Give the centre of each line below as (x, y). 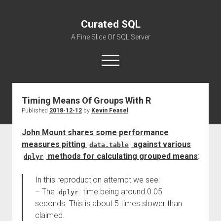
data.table (109, 145)
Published (35, 110)
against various (161, 144)
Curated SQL (110, 24)
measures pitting (54, 144)
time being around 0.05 (122, 192)
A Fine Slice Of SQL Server (110, 37)
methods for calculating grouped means (122, 156)
